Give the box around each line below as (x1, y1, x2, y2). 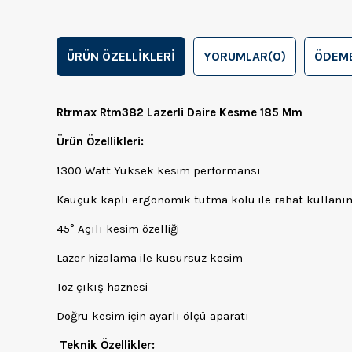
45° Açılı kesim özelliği (57, 222, 179, 236)
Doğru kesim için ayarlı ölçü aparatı (57, 309, 249, 324)
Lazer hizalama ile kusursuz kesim (57, 251, 243, 266)
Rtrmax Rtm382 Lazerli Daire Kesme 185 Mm (57, 105, 302, 120)
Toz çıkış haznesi (57, 280, 148, 295)
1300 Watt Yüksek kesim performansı (57, 163, 261, 178)
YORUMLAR (203, 49, 268, 64)
